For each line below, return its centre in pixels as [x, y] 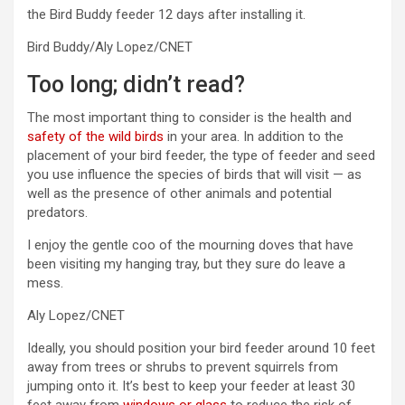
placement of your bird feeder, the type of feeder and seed [201, 156]
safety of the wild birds [95, 137]
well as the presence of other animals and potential [179, 194]
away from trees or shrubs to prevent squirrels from [183, 367]
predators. [57, 213]
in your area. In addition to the [254, 137]
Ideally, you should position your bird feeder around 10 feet [201, 348]
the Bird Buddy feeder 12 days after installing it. [166, 15]
